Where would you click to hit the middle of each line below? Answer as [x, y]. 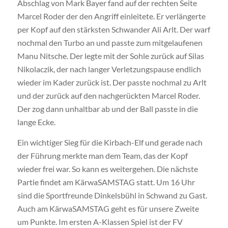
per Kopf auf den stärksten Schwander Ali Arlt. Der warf [113, 30]
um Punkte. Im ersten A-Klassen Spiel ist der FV [100, 221]
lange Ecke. [36, 122]
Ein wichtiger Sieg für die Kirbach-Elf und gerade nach [110, 142]
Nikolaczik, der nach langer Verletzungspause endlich [109, 69]
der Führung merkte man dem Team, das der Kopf [102, 155]
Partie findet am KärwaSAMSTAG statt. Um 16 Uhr [106, 182]
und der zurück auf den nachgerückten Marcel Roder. [108, 96]
